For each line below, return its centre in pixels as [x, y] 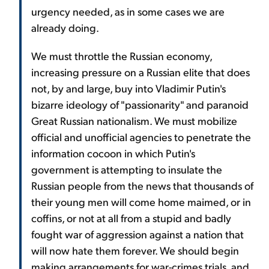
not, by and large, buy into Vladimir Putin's [128, 88]
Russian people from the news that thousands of [142, 186]
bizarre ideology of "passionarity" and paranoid [140, 104]
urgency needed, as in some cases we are [128, 11]
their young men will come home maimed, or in [141, 202]
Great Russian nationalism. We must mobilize [134, 121]
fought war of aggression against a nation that [138, 234]
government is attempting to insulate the [127, 169]
